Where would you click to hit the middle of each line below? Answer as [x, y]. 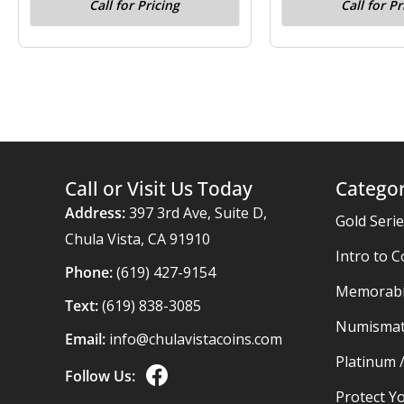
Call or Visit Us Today [159, 189]
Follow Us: [100, 376]
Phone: [89, 273]
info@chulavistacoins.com [196, 340]
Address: [95, 213]
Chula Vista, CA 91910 [138, 239]
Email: [85, 340]
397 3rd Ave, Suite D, [196, 213]
